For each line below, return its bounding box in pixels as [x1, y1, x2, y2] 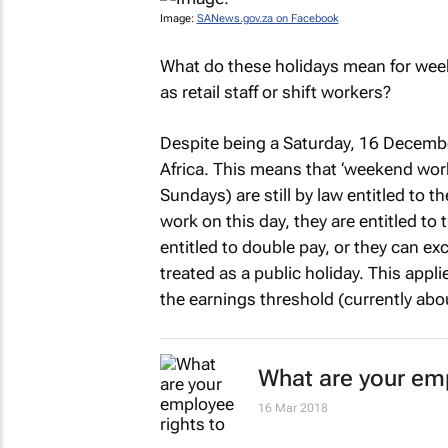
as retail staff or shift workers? [159, 81, 391, 102]
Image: [159, 12, 197, 25]
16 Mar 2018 [257, 400, 328, 415]
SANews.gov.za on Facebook [196, 12, 339, 25]
